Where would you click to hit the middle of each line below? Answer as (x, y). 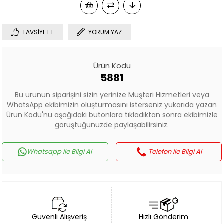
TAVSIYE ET (38, 32)
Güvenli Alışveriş (60, 217)
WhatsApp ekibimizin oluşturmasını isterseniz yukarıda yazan (112, 105)
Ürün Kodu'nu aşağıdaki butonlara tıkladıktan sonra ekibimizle (112, 115)
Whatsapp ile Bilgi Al (60, 152)
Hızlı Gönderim (164, 217)
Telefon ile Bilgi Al (175, 152)
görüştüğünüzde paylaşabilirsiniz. (112, 125)
